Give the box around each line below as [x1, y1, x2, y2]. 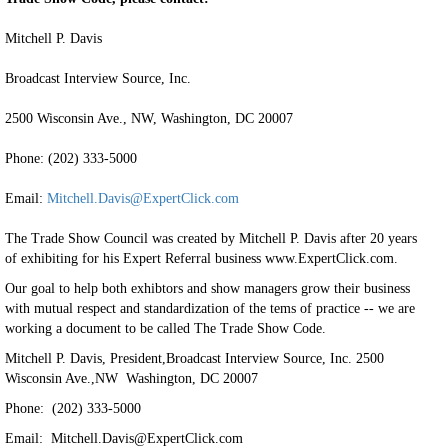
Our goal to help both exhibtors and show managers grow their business [5, 281, 410, 296]
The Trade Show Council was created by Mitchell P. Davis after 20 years [5, 231, 417, 246]
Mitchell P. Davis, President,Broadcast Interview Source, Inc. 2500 [5, 351, 384, 366]
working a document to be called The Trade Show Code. [5, 321, 326, 336]
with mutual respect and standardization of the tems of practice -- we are [5, 301, 415, 316]
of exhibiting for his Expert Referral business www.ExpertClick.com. [5, 251, 398, 266]
